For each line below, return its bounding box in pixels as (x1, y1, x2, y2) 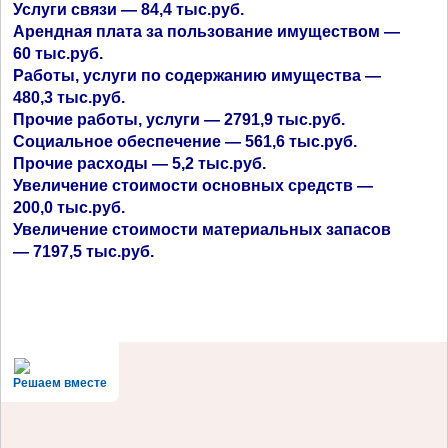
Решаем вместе (13, 375, 107, 390)
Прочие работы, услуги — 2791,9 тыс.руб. (13, 111, 346, 129)
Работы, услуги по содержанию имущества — (13, 67, 382, 85)
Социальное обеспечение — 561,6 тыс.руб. (13, 133, 358, 151)
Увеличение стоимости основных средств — (13, 177, 374, 195)
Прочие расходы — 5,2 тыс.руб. (13, 155, 267, 173)
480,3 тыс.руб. (13, 89, 126, 107)
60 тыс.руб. (13, 45, 104, 63)
